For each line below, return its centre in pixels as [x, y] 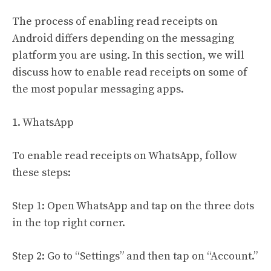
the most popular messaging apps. [98, 89]
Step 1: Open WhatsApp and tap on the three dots [133, 206]
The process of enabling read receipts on [115, 21]
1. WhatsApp [43, 122]
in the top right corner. [69, 223]
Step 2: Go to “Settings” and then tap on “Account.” [135, 256]
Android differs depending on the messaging [123, 38]
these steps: [41, 172]
